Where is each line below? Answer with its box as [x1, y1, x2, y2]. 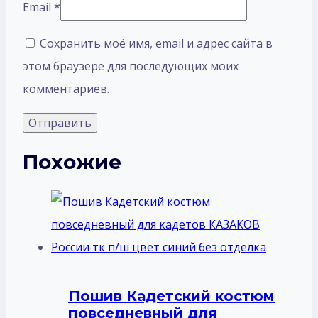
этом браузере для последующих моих [23, 57, 238, 74]
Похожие [23, 149, 121, 174]
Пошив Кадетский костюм [68, 287, 275, 305]
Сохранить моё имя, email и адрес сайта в [40, 35, 273, 51]
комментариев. [23, 80, 109, 97]
